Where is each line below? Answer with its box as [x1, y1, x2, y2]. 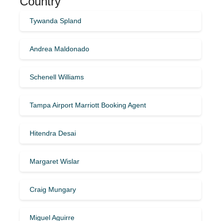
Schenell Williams [30, 73, 84, 81]
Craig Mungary [30, 185, 76, 193]
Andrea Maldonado [30, 44, 89, 53]
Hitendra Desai [30, 129, 76, 137]
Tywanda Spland [30, 16, 81, 25]
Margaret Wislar [30, 157, 79, 165]
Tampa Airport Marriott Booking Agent [30, 101, 146, 109]
